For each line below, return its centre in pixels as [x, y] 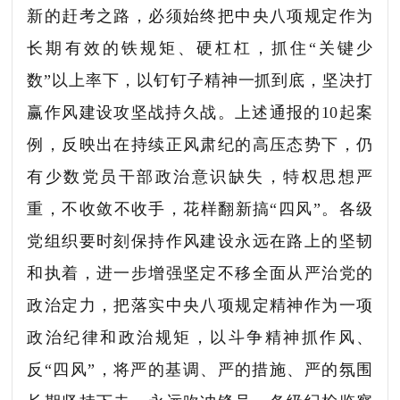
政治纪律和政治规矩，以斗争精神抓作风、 [200, 337]
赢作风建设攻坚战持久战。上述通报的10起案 [200, 112]
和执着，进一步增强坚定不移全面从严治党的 [200, 273]
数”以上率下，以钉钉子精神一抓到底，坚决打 [200, 80]
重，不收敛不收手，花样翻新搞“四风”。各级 [200, 208]
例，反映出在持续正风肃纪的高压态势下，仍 [200, 144]
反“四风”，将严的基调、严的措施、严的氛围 [200, 369]
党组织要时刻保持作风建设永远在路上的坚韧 [200, 241]
